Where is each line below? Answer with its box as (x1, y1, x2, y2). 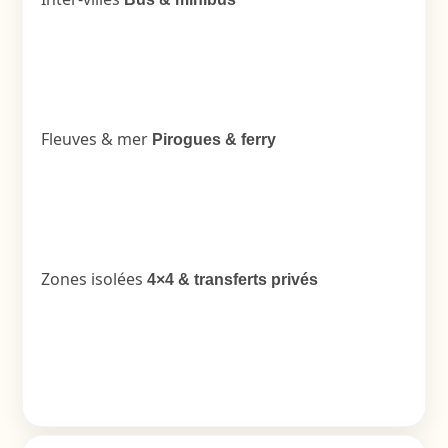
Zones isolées (40, 268, 147, 290)
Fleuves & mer (40, 128, 152, 150)
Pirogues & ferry (151, 131, 276, 148)
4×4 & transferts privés (146, 271, 318, 288)
